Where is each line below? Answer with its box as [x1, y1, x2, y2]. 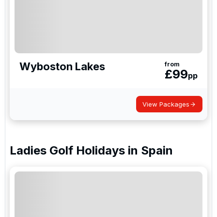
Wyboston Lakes [19, 60, 105, 73]
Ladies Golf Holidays [10, 143, 125, 157]
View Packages [142, 100, 189, 108]
